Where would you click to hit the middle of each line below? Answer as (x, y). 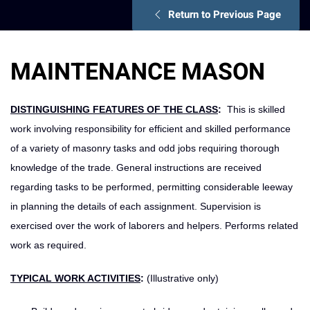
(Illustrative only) (181, 278)
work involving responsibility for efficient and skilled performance (151, 128)
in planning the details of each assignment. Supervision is (136, 206)
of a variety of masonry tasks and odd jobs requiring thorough (145, 148)
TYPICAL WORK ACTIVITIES (75, 278)
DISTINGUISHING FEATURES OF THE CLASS (114, 109)
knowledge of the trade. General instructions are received (136, 167)
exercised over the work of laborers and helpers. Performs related (154, 225)
